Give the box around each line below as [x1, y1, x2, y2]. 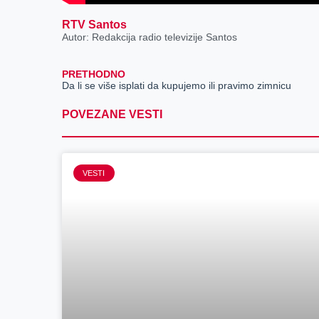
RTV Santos [62, 19, 127, 31]
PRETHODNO [62, 68, 126, 80]
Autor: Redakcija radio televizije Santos [62, 31, 238, 43]
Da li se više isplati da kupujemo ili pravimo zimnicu [62, 80, 292, 92]
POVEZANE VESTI [62, 108, 163, 121]
